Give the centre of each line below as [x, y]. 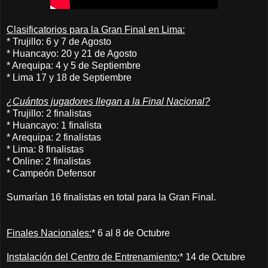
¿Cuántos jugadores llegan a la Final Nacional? [108, 101]
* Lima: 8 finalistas [45, 149]
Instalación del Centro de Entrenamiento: [93, 257]
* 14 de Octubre [212, 257]
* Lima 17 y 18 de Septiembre [70, 77]
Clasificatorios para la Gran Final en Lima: [96, 29]
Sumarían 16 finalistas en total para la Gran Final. [111, 197]
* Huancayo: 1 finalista [54, 125]
